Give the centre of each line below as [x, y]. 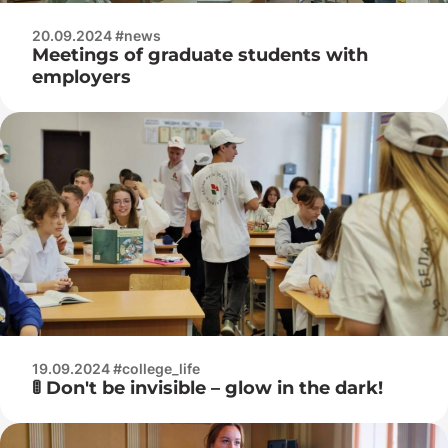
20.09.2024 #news [96, 35]
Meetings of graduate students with [200, 54]
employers [81, 76]
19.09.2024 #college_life [116, 368]
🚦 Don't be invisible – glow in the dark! [207, 387]
